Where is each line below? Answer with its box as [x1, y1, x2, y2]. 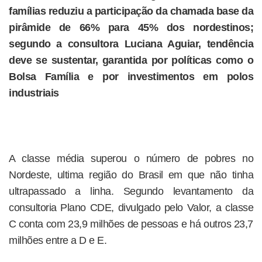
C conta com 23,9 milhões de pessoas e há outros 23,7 [9, 218, 253, 230]
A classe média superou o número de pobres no [9, 153, 253, 164]
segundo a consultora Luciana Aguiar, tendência [9, 38, 253, 50]
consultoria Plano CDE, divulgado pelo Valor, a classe [9, 202, 253, 213]
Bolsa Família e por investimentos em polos [9, 71, 253, 82]
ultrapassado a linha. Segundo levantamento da [9, 185, 253, 197]
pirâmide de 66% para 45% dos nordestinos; [9, 22, 253, 33]
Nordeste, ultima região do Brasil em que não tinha [9, 169, 253, 181]
